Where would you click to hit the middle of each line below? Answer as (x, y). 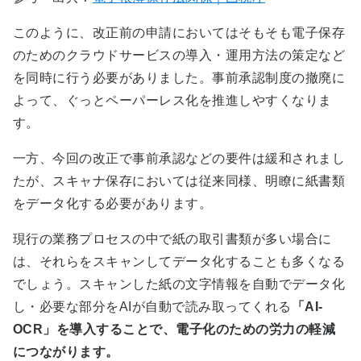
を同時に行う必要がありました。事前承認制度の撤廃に (179, 78)
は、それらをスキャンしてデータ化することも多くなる (179, 262)
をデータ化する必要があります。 (113, 204)
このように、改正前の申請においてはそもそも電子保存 (179, 33)
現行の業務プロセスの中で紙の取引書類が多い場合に (172, 239)
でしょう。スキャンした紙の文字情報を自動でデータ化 (179, 284)
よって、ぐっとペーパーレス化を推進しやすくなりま (172, 101)
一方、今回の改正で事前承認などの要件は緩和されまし (179, 159)
